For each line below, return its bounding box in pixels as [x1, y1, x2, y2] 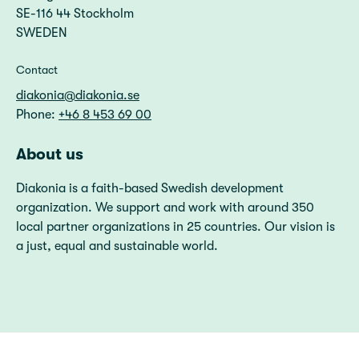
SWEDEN [16, 26, 67, 40]
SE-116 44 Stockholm [16, 6, 134, 21]
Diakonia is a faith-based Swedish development [16, 181, 284, 196]
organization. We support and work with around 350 [16, 200, 314, 215]
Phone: [16, 107, 58, 122]
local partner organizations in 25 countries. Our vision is [16, 220, 335, 234]
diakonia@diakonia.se [16, 88, 139, 103]
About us [16, 145, 83, 163]
